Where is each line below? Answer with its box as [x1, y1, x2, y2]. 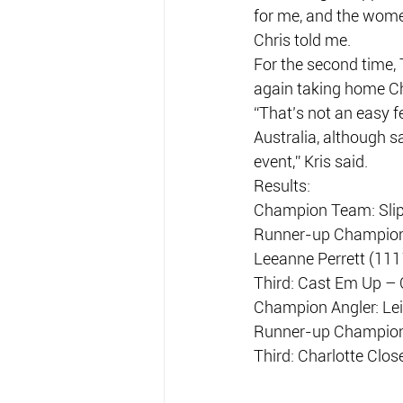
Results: [254, 176, 310, 195]
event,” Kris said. [254, 152, 368, 171]
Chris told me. [254, 31, 351, 49]
